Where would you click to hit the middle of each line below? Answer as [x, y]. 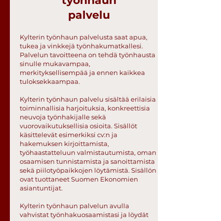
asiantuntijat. [41, 188]
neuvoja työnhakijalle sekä [63, 117]
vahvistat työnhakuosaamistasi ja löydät [84, 215]
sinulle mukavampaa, [55, 64]
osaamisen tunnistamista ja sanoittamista [87, 161]
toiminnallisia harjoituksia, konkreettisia [85, 108]
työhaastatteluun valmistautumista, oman [88, 152]
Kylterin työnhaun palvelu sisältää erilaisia [88, 99]
